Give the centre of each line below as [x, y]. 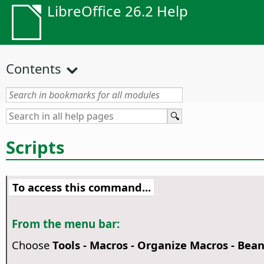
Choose [32, 245]
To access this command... [81, 187]
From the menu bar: [65, 224]
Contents [34, 68]
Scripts [35, 147]
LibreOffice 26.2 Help [118, 11]
